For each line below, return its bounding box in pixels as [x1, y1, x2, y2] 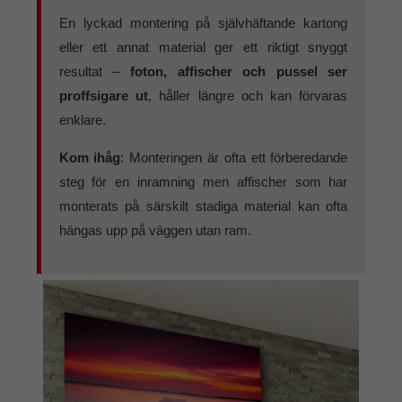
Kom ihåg [58, 149, 121, 165]
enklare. [58, 111, 106, 127]
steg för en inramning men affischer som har [58, 173, 348, 189]
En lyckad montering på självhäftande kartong [58, 14, 348, 31]
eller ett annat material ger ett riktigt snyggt [58, 39, 348, 55]
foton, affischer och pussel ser [129, 63, 348, 79]
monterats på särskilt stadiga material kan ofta [58, 197, 348, 214]
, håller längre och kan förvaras [147, 87, 348, 103]
